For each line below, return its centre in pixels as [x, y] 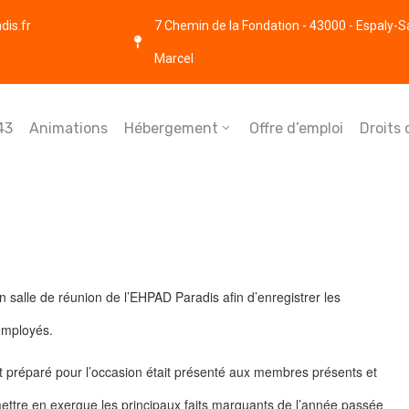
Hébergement [171, 128]
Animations [68, 128]
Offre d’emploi [296, 128]
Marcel [174, 58]
